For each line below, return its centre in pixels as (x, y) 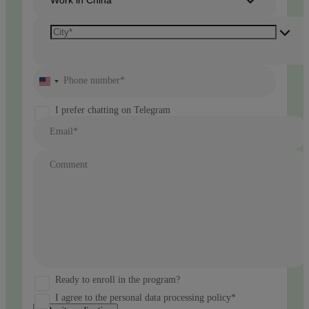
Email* (64, 131)
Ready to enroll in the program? (118, 279)
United (60, 83)
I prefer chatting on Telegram (113, 110)
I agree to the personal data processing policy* (146, 297)
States (58, 95)
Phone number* (94, 80)
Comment (69, 164)
